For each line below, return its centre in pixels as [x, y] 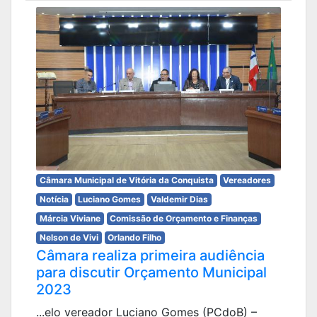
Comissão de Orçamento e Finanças [184, 218]
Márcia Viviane [70, 218]
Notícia [54, 199]
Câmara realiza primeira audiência [150, 255]
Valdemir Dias [179, 199]
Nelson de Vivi [69, 237]
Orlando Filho [135, 237]
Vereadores [247, 180]
